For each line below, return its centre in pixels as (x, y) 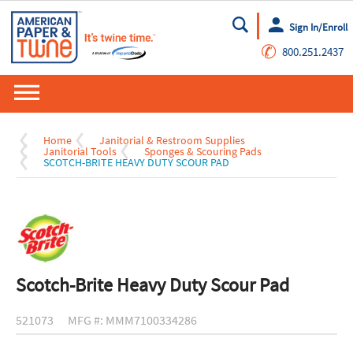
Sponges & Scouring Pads (203, 152)
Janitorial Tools (80, 152)
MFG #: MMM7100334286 (132, 320)
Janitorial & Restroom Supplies (172, 141)
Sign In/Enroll (318, 27)
